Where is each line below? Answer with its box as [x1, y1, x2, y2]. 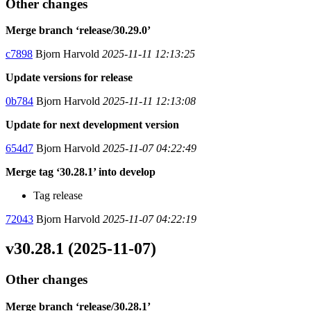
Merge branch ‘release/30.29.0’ [6, 24, 151, 37]
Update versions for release [6, 72, 133, 84]
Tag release [33, 190, 83, 202]
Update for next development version [6, 119, 179, 131]
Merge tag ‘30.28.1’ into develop [6, 166, 155, 178]
